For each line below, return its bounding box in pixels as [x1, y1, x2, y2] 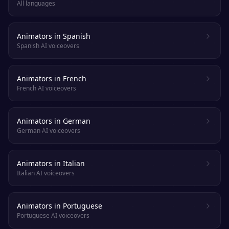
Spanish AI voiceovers [17, 41, 79, 50]
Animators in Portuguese [17, 201, 102, 211]
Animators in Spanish [17, 31, 90, 41]
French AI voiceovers [17, 84, 76, 93]
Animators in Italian [17, 158, 85, 168]
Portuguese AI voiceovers [17, 211, 89, 220]
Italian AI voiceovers [17, 169, 75, 177]
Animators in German [17, 116, 90, 126]
